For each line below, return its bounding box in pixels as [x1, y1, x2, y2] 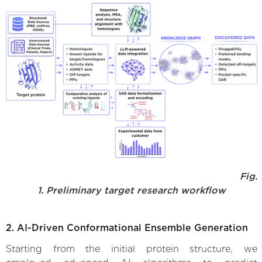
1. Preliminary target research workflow [37, 184, 226, 196]
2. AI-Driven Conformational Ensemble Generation [6, 222, 248, 233]
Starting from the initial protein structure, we [6, 243, 257, 254]
